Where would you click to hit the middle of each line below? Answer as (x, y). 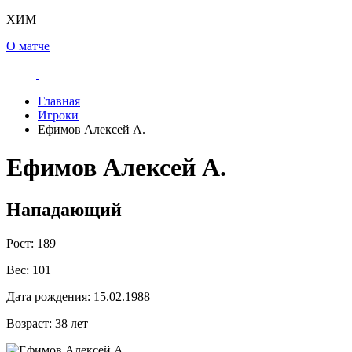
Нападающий (64, 209)
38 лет (70, 323)
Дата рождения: (48, 296)
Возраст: (29, 323)
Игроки (58, 115)
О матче (28, 46)
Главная (59, 101)
